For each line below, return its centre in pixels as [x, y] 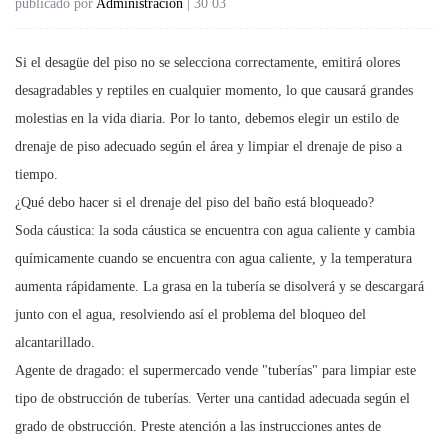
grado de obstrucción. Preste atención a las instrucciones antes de [198, 426]
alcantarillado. [55, 342]
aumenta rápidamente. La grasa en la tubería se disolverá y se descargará [219, 286]
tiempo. [36, 174]
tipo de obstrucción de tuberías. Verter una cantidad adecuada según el [212, 398]
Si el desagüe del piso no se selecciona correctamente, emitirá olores [207, 62]
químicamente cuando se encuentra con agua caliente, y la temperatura [213, 258]
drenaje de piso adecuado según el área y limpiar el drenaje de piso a [208, 146]
